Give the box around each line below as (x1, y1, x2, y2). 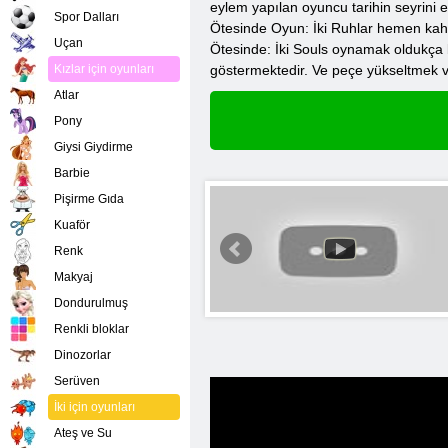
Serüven (54, 374, 100, 388)
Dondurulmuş (54, 296, 128, 310)
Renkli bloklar (54, 322, 129, 336)
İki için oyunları (54, 400, 135, 414)
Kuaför (54, 218, 90, 232)
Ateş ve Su (54, 426, 112, 440)
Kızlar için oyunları (54, 62, 154, 76)
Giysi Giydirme (54, 140, 133, 154)
